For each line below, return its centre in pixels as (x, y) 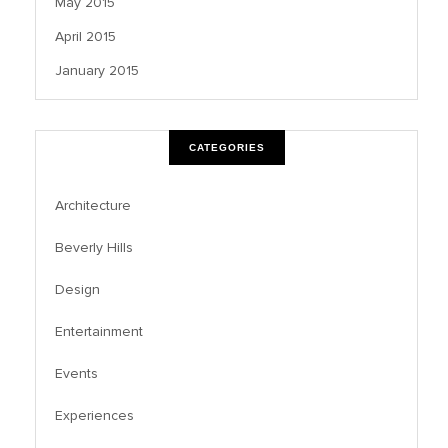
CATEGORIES (226, 148)
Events (76, 374)
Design (77, 290)
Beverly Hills (94, 248)
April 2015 (85, 37)
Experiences (94, 416)
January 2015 (97, 71)
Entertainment (99, 332)
